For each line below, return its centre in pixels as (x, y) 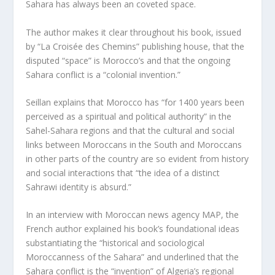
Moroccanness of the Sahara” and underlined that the (133, 257)
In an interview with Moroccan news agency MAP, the (133, 215)
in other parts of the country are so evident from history (137, 159)
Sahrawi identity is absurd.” (79, 187)
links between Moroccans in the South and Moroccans (134, 145)
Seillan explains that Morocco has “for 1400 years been (135, 103)
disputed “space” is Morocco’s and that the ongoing (128, 60)
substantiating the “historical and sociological (115, 243)
